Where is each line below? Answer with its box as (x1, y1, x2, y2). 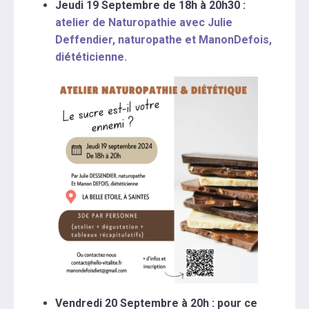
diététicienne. (55, 50, 127, 63)
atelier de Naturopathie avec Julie (55, 15, 232, 29)
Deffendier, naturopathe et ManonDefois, (55, 32, 272, 46)
